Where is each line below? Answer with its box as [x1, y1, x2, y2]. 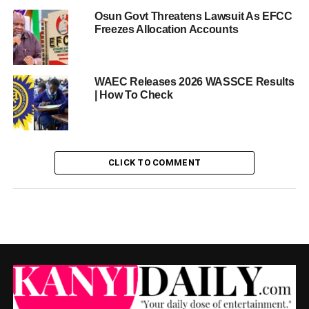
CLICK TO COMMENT [108, 157, 201, 168]
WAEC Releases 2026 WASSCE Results [94, 76, 295, 88]
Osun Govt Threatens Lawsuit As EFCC [94, 10, 292, 23]
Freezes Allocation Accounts [94, 23, 239, 36]
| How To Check [94, 89, 173, 101]
